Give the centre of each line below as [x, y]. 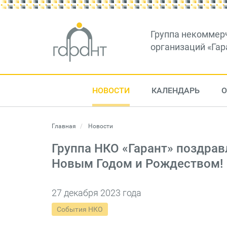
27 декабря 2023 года [97, 193]
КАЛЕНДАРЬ [175, 90]
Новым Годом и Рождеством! [137, 164]
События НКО [80, 209]
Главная [64, 126]
